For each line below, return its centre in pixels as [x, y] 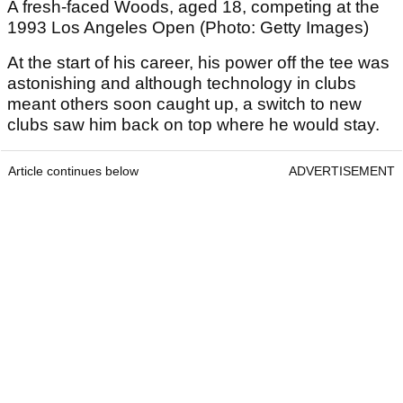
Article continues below [73, 171]
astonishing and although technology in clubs [182, 84]
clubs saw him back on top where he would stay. [193, 125]
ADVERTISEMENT [342, 171]
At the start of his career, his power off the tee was [198, 63]
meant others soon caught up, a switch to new [184, 104]
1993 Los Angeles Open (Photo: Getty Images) [188, 28]
